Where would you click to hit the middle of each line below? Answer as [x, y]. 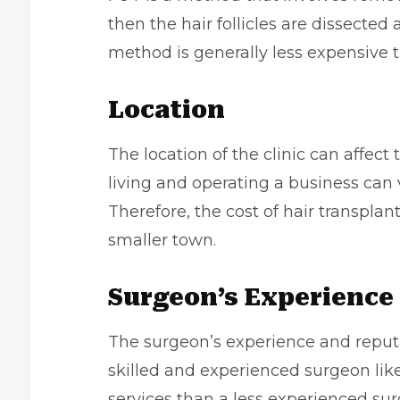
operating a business [275, 183]
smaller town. [162, 240]
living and [150, 183]
